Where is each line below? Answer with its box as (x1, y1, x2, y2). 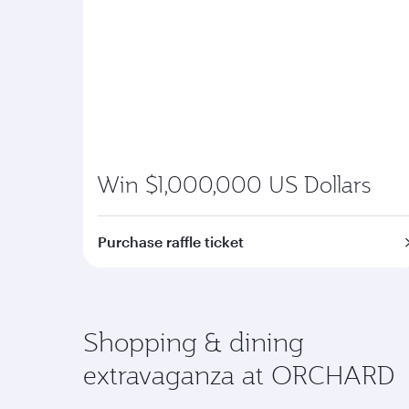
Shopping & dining (83, 325, 304, 359)
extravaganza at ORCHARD (83, 358, 395, 392)
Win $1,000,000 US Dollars (97, 170, 371, 199)
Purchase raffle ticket (98, 233, 244, 250)
